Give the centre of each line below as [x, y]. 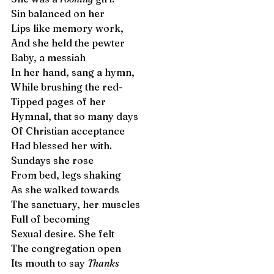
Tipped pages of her [60, 102]
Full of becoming [52, 219]
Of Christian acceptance [69, 131]
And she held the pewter [68, 43]
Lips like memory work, [68, 28]
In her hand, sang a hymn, [74, 72]
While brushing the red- [68, 87]
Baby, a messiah [48, 57]
